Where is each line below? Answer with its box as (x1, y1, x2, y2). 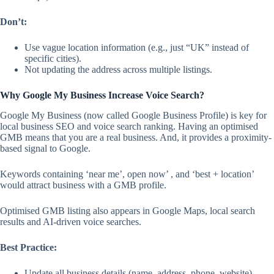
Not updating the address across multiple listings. (24, 64, 212, 75)
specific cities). (24, 53, 81, 64)
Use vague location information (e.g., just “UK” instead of (24, 42, 249, 53)
